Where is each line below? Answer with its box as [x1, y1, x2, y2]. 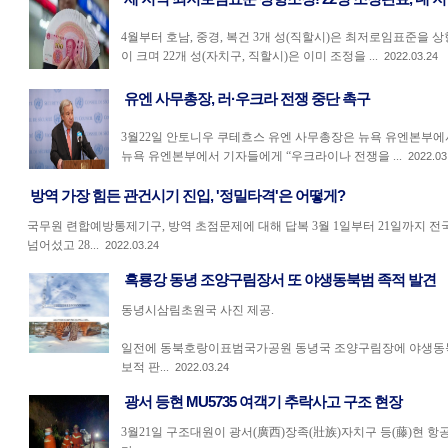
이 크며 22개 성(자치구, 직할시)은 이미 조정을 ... [120, 49, 378, 63]
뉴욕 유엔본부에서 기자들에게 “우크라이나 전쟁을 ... [120, 149, 402, 163]
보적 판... [120, 360, 169, 374]
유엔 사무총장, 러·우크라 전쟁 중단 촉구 [123, 91, 370, 107]
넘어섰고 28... [26, 238, 99, 252]
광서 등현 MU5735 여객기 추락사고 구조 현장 [123, 394, 402, 410]
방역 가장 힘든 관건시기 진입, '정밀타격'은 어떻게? [29, 188, 345, 204]
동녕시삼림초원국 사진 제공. [120, 303, 274, 317]
